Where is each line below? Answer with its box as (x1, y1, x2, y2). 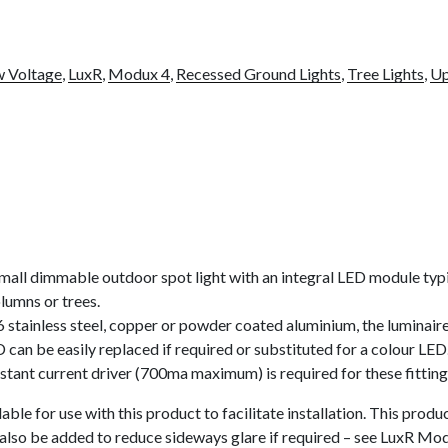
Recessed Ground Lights (176, 64, 342, 84)
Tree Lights (347, 64, 425, 84)
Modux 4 (108, 64, 171, 84)
